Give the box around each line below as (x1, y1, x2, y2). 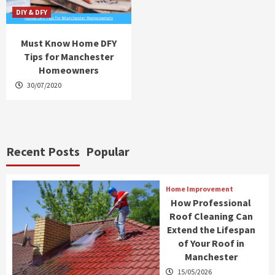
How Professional (171, 196, 252, 209)
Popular (86, 144, 130, 160)
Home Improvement (165, 184, 233, 193)
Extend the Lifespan (166, 223, 255, 236)
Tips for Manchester (24, 50, 114, 63)
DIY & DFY (16, 7, 47, 17)
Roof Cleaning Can (169, 209, 253, 222)
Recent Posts (6, 144, 80, 160)
